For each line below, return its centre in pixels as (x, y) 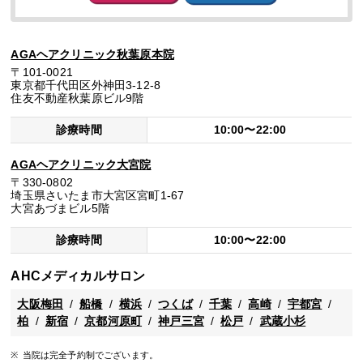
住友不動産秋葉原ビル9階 (77, 98)
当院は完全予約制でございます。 (90, 354)
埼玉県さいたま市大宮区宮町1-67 (98, 195)
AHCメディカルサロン (78, 275)
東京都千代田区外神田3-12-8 (85, 85)
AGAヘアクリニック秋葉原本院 (92, 54)
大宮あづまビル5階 (60, 208)
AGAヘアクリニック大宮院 (81, 164)
